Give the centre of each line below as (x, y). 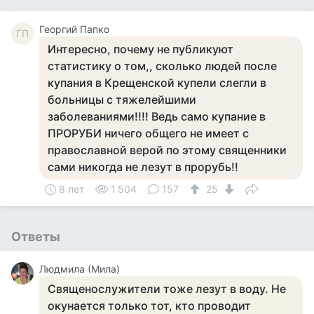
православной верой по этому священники (167, 150)
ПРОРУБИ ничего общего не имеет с (148, 133)
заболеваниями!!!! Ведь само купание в (157, 116)
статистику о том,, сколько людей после (162, 66)
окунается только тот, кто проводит (149, 306)
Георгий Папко (74, 29)
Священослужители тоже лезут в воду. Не (167, 289)
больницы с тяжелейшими (122, 100)
